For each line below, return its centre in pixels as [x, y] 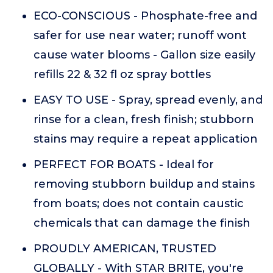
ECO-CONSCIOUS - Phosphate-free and [145, 16]
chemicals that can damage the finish [142, 223]
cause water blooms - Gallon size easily [144, 55]
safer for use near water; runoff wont [140, 35]
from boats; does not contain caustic [139, 204]
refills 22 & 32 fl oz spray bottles [122, 74]
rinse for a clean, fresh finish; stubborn [144, 119]
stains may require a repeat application [146, 139]
